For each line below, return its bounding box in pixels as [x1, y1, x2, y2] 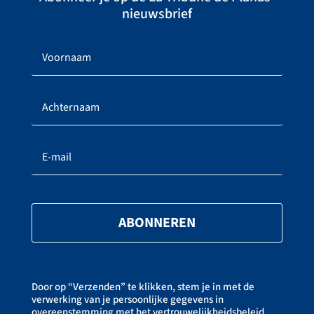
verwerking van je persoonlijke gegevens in [31, 292, 224, 308]
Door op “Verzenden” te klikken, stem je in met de [31, 280, 254, 295]
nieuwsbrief [121, 4, 192, 25]
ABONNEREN [118, 213, 196, 233]
